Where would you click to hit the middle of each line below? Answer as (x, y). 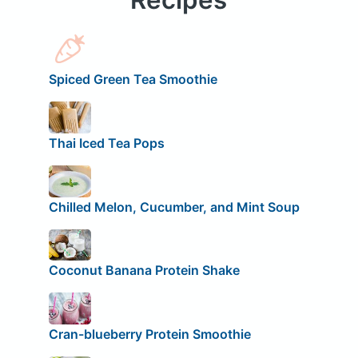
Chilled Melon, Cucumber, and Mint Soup (174, 207)
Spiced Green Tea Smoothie (133, 80)
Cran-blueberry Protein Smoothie (149, 334)
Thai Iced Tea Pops (106, 143)
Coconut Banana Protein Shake (144, 270)
